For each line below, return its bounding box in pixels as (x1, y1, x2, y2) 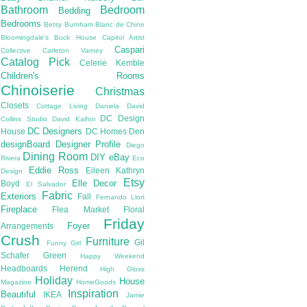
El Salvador (25, 180, 66, 188)
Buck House (54, 34, 97, 42)
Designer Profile (55, 139, 121, 150)
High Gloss (100, 265, 145, 273)
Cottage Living (36, 102, 88, 110)
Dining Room (23, 151, 88, 163)
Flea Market (52, 205, 109, 214)
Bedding (58, 5, 90, 16)
